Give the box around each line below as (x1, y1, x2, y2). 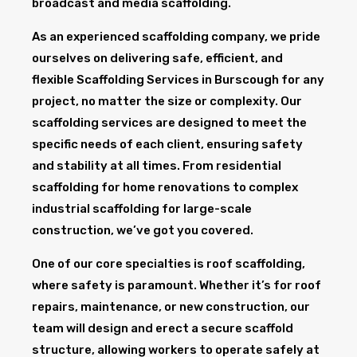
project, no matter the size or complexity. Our (32, 93, 302, 108)
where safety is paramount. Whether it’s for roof (32, 277, 321, 292)
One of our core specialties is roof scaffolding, (32, 256, 305, 271)
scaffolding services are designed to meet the (32, 115, 307, 130)
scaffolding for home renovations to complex (32, 179, 298, 194)
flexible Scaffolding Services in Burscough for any (32, 72, 324, 87)
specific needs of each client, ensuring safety (32, 136, 303, 151)
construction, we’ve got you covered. (32, 222, 253, 237)
